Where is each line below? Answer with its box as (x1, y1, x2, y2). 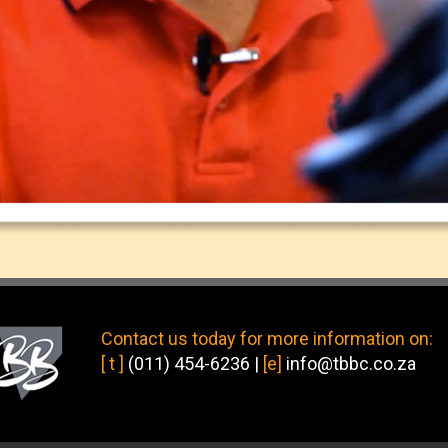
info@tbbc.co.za (285, 352, 416, 374)
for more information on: (239, 327, 433, 349)
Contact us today (100, 327, 240, 349)
